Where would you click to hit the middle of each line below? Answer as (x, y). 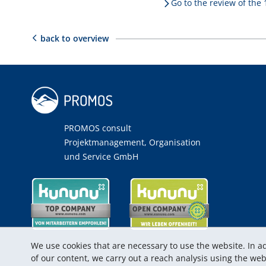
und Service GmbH (101, 157)
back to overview (75, 39)
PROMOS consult (98, 128)
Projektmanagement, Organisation (132, 142)
